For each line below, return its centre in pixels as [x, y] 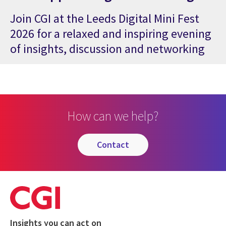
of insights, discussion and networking [107, 48]
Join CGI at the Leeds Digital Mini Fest [105, 18]
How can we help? [113, 116]
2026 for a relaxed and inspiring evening [111, 33]
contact [116, 145]
